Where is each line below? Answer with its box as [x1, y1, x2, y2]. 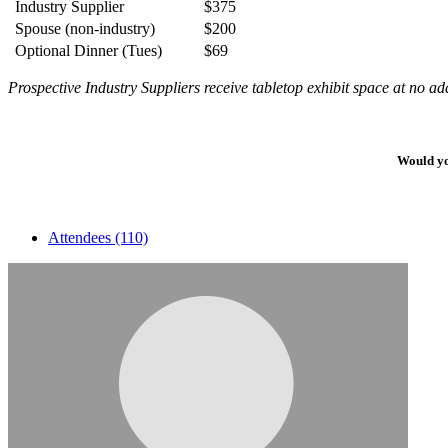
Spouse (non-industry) [11, 19, 155, 37]
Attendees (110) [48, 229, 148, 247]
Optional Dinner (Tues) [11, 41, 170, 59]
